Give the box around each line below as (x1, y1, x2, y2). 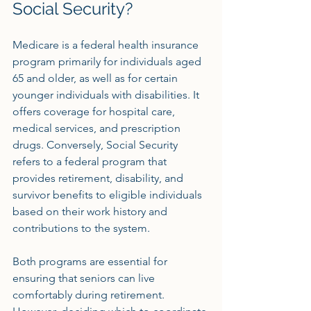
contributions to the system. (12, 221, 150, 235)
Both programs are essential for (12, 255, 170, 268)
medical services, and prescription (12, 121, 183, 135)
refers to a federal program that (12, 155, 169, 168)
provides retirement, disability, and (12, 171, 186, 185)
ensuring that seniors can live (12, 271, 158, 285)
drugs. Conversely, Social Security (12, 138, 180, 151)
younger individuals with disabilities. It (12, 88, 202, 101)
